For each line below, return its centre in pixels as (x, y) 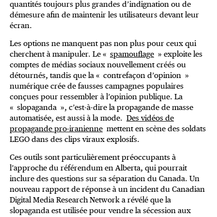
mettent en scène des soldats (154, 129)
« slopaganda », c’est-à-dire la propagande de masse (101, 108)
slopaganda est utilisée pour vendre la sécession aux (100, 211)
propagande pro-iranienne (56, 129)
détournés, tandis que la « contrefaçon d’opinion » (99, 76)
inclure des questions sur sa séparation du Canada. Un (105, 179)
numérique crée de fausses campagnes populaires (97, 86)
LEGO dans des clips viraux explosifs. (75, 139)
